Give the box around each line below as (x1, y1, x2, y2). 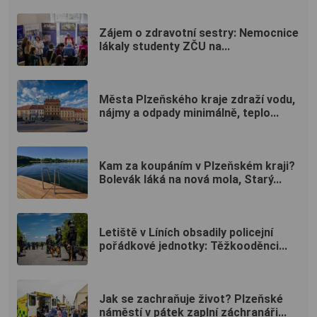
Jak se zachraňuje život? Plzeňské (99, 292, 283, 306)
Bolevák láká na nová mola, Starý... (99, 172, 282, 186)
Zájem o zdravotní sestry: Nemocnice (99, 25, 299, 40)
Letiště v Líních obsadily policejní (99, 225, 273, 239)
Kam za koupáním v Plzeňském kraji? (99, 158, 295, 173)
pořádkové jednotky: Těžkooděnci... (99, 238, 287, 253)
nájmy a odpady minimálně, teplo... (99, 105, 279, 120)
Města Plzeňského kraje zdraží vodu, (99, 92, 295, 106)
